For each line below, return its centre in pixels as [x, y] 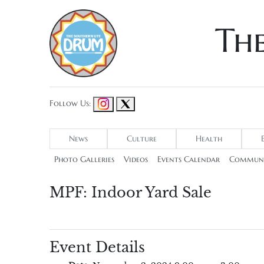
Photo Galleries [84, 160]
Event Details [97, 247]
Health [209, 139]
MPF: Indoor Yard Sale [131, 193]
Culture [142, 139]
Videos [136, 160]
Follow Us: [70, 104]
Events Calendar [189, 160]
